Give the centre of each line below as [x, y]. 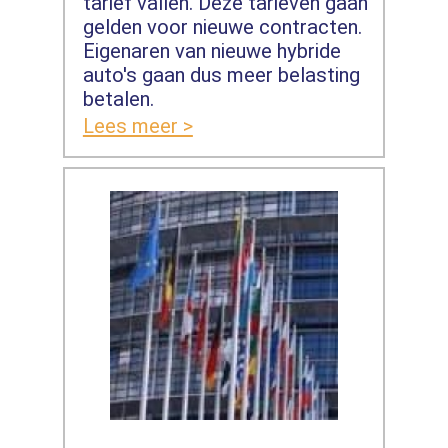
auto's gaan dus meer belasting [221, 74]
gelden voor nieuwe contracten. [222, 26]
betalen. [118, 98]
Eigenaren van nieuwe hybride [211, 50]
